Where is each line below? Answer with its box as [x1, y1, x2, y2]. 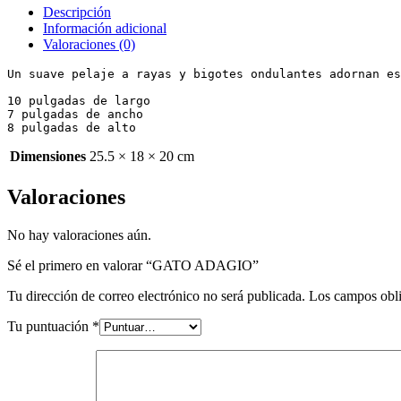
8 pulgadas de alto [7, 121, 136, 135]
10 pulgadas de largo [7, 94, 150, 108]
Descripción [43, 4, 111, 21]
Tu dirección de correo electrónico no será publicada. [7, 288, 305, 303]
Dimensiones [10, 149, 86, 165]
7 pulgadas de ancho [7, 107, 143, 122]
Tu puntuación [7, 319, 92, 334]
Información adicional [43, 21, 166, 37]
